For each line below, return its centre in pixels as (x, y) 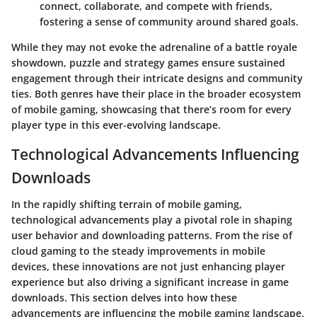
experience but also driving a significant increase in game (150, 282)
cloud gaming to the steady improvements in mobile (138, 251)
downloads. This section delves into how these (124, 298)
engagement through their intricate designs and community (157, 78)
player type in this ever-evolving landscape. (116, 125)
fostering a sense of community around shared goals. (169, 21)
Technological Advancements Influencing (155, 154)
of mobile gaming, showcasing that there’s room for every (151, 109)
